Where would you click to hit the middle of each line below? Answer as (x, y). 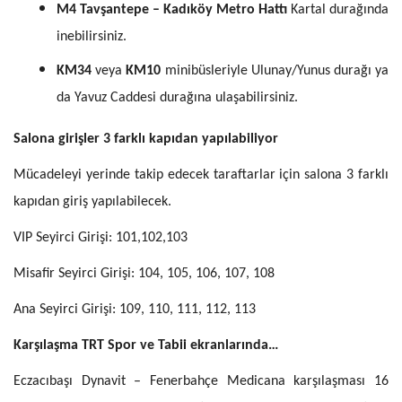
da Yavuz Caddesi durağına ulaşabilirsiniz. (177, 97)
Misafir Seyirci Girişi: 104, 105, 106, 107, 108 (144, 273)
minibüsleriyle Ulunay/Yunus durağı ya (275, 70)
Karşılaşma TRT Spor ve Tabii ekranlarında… (146, 345)
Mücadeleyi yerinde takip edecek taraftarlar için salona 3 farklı (201, 175)
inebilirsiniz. (92, 36)
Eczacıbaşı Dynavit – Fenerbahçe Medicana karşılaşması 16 (201, 381)
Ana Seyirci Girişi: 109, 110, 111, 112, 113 (135, 309)
